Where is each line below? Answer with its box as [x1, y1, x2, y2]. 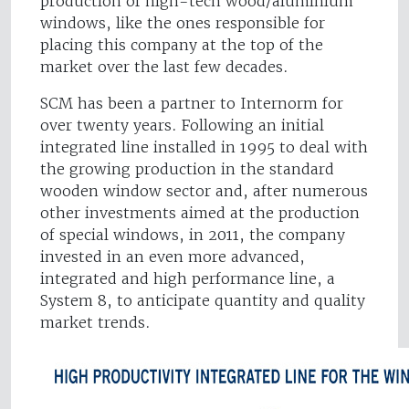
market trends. [40, 313, 151, 332]
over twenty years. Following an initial [40, 116, 324, 135]
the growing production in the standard [40, 160, 334, 179]
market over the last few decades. [40, 58, 288, 77]
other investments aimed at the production [40, 204, 360, 223]
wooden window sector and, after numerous [40, 182, 368, 201]
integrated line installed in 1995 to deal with [40, 138, 368, 157]
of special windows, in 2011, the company [40, 225, 345, 245]
